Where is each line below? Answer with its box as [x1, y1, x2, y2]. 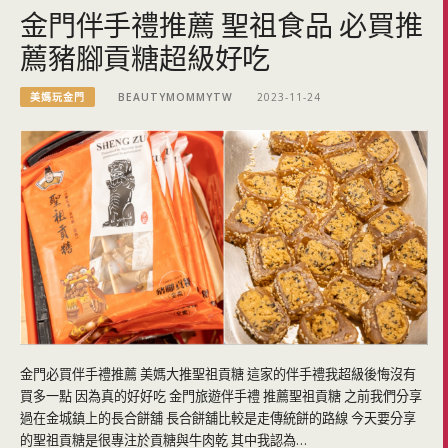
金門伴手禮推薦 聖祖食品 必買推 [20, 5, 423, 43]
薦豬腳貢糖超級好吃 [20, 38, 271, 76]
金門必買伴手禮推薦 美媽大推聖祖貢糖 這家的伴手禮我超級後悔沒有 [20, 365, 416, 384]
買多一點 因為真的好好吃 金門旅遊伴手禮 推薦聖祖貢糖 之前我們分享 [20, 387, 422, 406]
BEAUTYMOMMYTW [118, 89, 234, 104]
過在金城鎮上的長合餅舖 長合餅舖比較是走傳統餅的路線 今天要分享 [20, 409, 416, 428]
